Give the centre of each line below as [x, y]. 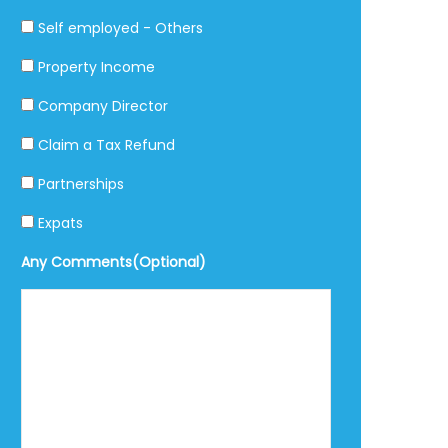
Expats [58, 223]
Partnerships [79, 184]
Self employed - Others [118, 28]
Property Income [94, 67]
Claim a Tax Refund [104, 145]
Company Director [101, 106]
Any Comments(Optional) [113, 262]
